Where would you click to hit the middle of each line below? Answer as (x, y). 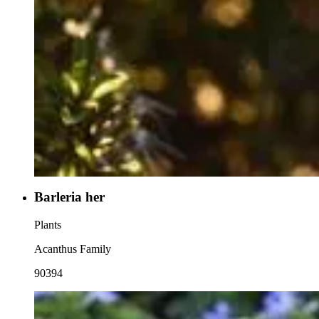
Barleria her (69, 197)
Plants (48, 225)
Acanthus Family (73, 249)
